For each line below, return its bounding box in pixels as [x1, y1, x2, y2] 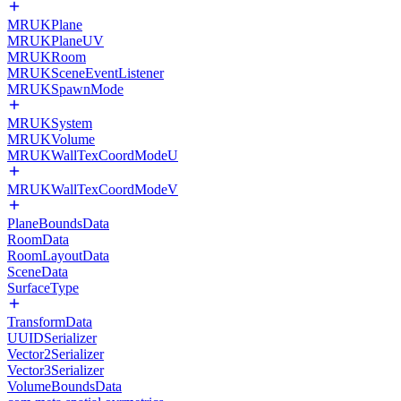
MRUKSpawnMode [7, 81, 124, 97]
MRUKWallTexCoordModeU [7, 148, 178, 163]
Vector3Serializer [7, 363, 104, 378]
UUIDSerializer [7, 330, 97, 346]
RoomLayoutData [7, 248, 109, 263]
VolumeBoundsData [7, 379, 122, 394]
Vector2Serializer [7, 346, 104, 362]
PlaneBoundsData [7, 216, 109, 231]
